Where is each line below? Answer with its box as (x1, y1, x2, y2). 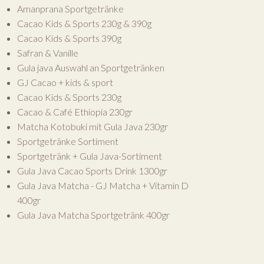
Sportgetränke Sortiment (16, 135, 118, 147)
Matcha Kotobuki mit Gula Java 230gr (16, 120, 168, 132)
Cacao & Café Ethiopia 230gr (16, 105, 133, 117)
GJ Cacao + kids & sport (16, 76, 113, 88)
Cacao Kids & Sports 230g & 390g (16, 17, 151, 29)
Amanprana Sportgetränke (16, 2, 124, 14)
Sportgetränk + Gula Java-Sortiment (16, 150, 162, 161)
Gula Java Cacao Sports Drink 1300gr (16, 164, 167, 176)
